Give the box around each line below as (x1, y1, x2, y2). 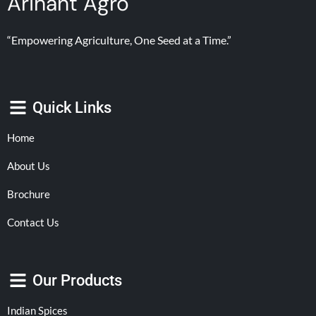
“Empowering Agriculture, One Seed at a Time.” (7, 33, 231, 47)
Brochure (7, 188, 50, 201)
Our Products (32, 271, 123, 289)
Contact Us (7, 216, 59, 229)
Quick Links (32, 98, 112, 116)
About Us (7, 159, 50, 173)
